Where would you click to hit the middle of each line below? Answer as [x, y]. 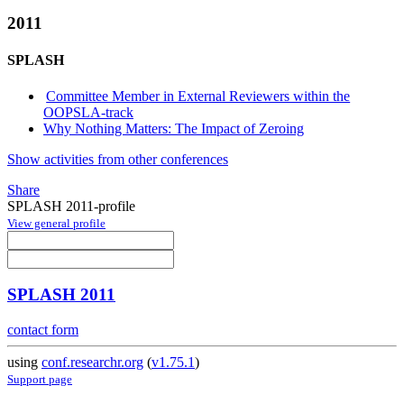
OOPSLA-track [88, 112]
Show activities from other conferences [118, 159]
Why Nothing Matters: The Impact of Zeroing [174, 128]
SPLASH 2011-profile [71, 206]
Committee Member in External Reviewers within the [198, 96]
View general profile [56, 223]
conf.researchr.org [92, 363]
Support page [40, 380]
